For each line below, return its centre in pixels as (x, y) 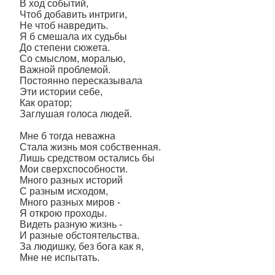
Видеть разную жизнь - (71, 224)
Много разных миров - (70, 202)
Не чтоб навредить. (64, 25)
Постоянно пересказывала (81, 81)
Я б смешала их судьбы (73, 37)
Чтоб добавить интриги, (73, 14)
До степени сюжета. (65, 48)
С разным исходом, (64, 191)
